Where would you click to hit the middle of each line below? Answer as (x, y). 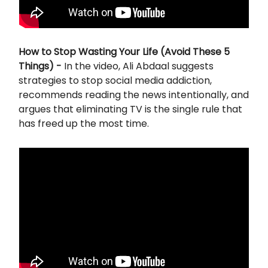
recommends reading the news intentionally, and (134, 95)
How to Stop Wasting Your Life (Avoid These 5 (124, 51)
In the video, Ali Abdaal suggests (139, 66)
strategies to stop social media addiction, (115, 80)
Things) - (41, 66)
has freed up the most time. (84, 123)
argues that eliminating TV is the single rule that (130, 109)
